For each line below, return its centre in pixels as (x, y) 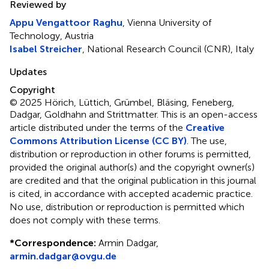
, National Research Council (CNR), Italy (168, 49)
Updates (28, 72)
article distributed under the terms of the (98, 128)
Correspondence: (55, 243)
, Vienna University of (167, 23)
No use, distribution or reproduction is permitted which (127, 207)
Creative (205, 128)
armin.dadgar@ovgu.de (63, 256)
